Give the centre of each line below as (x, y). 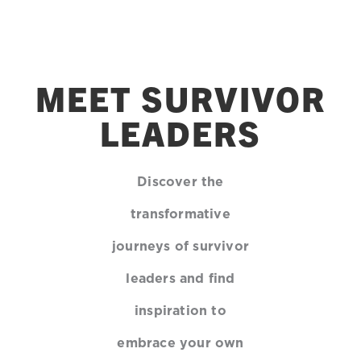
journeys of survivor (180, 246)
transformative (180, 214)
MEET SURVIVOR (180, 98)
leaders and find (180, 278)
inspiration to (180, 311)
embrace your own (180, 343)
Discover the (180, 182)
